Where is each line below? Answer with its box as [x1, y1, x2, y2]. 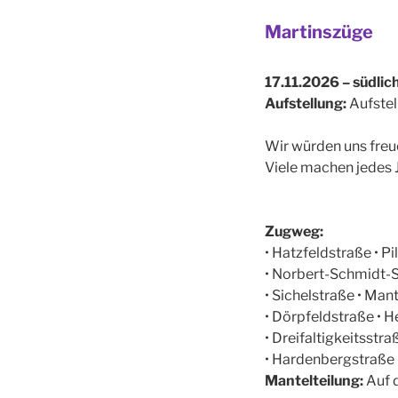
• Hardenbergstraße [264, 350, 394, 368]
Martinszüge [264, 20, 373, 43]
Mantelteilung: [264, 371, 366, 389]
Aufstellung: [264, 94, 346, 112]
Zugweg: [264, 222, 323, 240]
